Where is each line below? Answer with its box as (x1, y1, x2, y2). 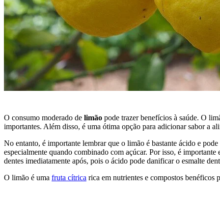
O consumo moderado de (4, 113, 84, 122)
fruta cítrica (52, 173, 86, 182)
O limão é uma (4, 173, 52, 182)
